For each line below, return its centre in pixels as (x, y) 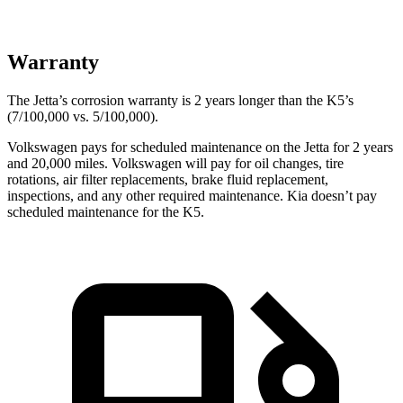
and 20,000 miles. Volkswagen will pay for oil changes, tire (175, 163)
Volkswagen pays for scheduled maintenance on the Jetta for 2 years (200, 147)
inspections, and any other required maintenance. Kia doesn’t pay (192, 195)
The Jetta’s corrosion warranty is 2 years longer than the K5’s (180, 100)
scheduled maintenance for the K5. (106, 211)
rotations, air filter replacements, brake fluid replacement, (168, 179)
